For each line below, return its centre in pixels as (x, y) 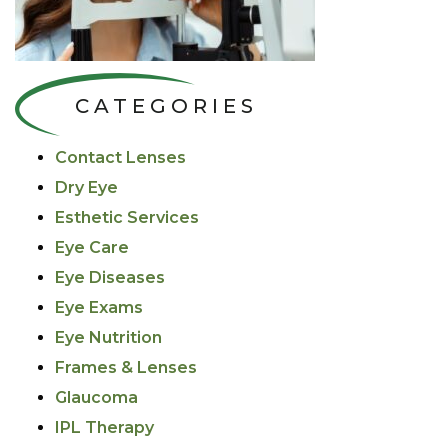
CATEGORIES (166, 105)
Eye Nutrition (108, 337)
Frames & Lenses (126, 367)
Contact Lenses (120, 157)
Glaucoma (96, 397)
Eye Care (92, 247)
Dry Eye (86, 187)
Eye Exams (99, 307)
